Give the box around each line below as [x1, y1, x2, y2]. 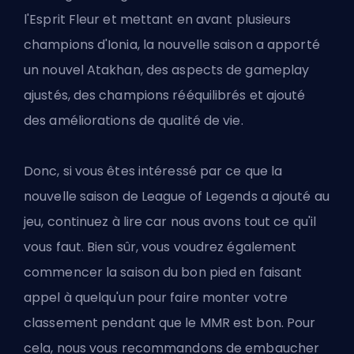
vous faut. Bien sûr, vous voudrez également [24, 238, 297, 257]
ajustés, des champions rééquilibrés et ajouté [24, 86, 306, 105]
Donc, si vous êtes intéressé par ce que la [24, 162, 283, 181]
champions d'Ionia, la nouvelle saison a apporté [24, 36, 320, 55]
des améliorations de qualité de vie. [24, 111, 243, 130]
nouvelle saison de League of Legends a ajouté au [24, 187, 330, 206]
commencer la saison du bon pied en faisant [24, 263, 303, 282]
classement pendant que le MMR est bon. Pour [24, 314, 316, 333]
